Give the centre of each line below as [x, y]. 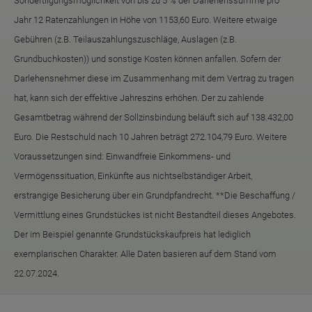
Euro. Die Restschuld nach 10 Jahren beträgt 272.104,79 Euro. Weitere [150, 137]
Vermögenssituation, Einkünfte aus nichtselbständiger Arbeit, [133, 176]
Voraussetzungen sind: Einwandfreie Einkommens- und [122, 157]
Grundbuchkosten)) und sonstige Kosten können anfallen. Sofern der [147, 59]
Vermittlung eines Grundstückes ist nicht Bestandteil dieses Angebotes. [155, 215]
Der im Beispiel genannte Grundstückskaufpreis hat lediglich [132, 235]
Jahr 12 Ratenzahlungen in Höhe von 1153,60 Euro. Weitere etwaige [146, 20]
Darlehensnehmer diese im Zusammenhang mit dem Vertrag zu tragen [154, 79]
